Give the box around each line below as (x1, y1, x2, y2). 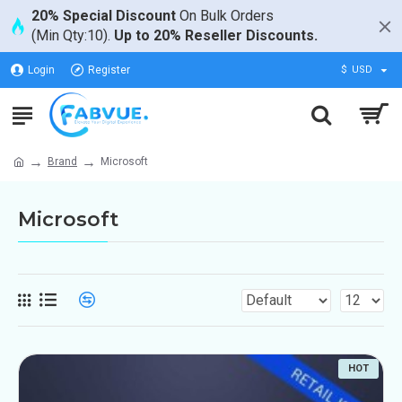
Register (88, 64, 130, 76)
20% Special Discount (31, 7, 176, 24)
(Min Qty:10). (31, 27, 114, 44)
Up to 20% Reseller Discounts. (114, 27, 318, 44)
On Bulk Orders (176, 7, 274, 24)
